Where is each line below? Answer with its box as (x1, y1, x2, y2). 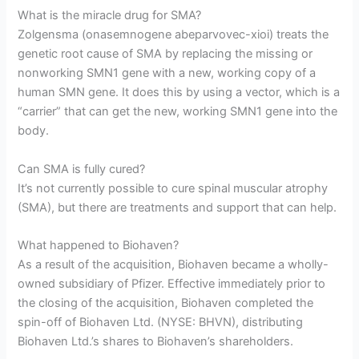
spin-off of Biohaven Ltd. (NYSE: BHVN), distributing (18, 315, 304, 330)
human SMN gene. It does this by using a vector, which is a (18, 85, 341, 100)
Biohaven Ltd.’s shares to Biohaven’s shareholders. (18, 334, 294, 349)
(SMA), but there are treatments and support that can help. (18, 200, 337, 215)
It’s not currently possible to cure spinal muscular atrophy (18, 180, 329, 196)
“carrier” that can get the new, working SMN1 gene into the (18, 104, 338, 119)
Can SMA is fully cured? (18, 161, 146, 176)
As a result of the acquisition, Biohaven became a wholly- (18, 257, 329, 272)
